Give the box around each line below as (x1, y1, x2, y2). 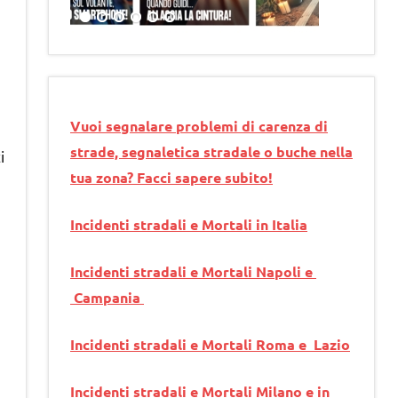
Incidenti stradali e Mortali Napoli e (70, 262, 316, 282)
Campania (70, 288, 144, 307)
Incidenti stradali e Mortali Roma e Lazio (70, 335, 350, 354)
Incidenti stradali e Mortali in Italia (70, 215, 307, 235)
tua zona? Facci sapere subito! (70, 168, 273, 187)
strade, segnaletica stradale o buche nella (70, 142, 353, 162)
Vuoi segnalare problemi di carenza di (70, 116, 328, 136)
